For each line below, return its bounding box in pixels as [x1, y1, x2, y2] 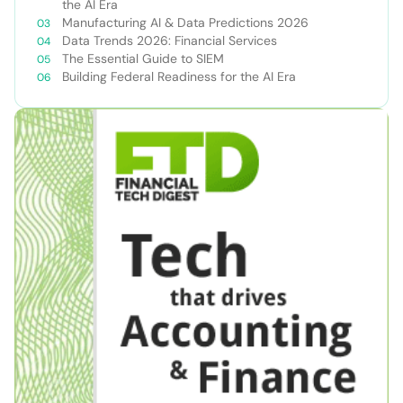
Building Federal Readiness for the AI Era [62, 68, 296, 85]
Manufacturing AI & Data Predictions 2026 [62, 14, 309, 31]
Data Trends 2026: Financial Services [62, 32, 277, 49]
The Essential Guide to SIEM [62, 50, 224, 67]
